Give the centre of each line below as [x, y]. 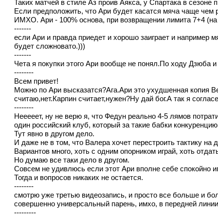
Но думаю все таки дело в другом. [72, 160]
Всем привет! [36, 81]
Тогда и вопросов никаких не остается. [79, 177]
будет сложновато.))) [50, 46]
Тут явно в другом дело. [54, 134]
